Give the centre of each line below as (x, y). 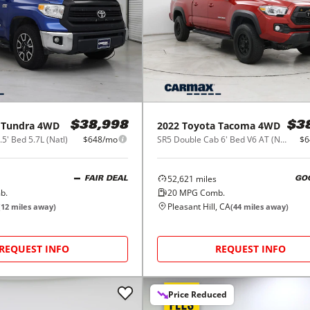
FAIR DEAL (106, 179)
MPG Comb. (201, 192)
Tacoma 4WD (249, 125)
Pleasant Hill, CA (199, 206)
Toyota (198, 125)
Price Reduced (197, 294)
